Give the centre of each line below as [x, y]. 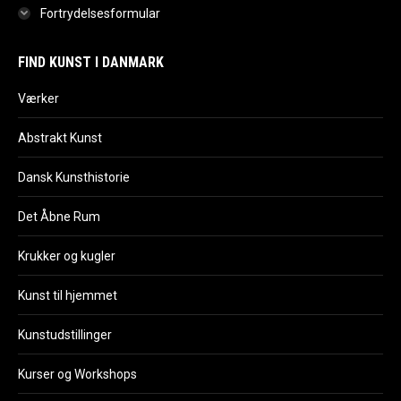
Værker [38, 98]
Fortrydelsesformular [100, 13]
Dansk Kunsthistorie [74, 177]
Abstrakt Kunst [60, 137]
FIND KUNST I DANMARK [91, 62]
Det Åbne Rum [59, 216]
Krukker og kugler [67, 256]
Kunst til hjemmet [68, 295]
